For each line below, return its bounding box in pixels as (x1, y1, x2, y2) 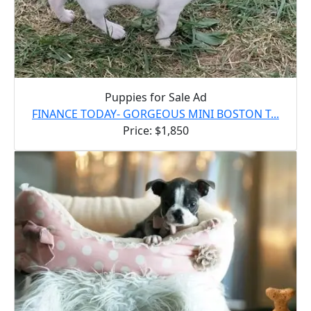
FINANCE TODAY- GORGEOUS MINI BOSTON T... (32, 106, 279, 121)
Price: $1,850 (122, 122, 189, 138)
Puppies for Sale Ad (104, 89, 207, 105)
